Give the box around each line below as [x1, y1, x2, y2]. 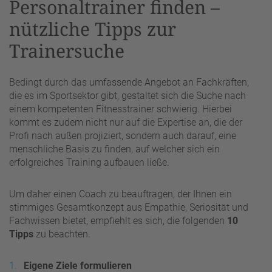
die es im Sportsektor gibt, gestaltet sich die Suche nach [9, 89, 246, 101]
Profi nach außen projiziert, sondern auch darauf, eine [9, 129, 236, 141]
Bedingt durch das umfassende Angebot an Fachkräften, [9, 76, 249, 88]
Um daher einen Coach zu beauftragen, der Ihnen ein [9, 188, 232, 200]
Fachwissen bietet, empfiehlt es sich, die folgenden [9, 214, 227, 226]
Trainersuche [9, 38, 124, 64]
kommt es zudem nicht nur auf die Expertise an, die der [9, 116, 242, 128]
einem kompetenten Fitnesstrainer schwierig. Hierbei [9, 103, 232, 115]
